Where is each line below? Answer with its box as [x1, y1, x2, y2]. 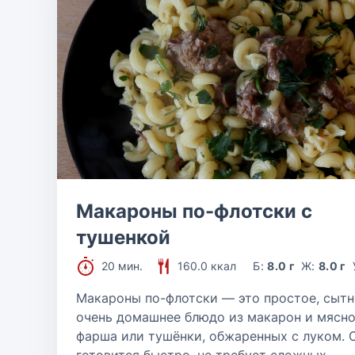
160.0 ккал [177, 259, 236, 273]
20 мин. [101, 259, 143, 273]
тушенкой [76, 226, 170, 249]
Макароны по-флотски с [76, 200, 312, 223]
